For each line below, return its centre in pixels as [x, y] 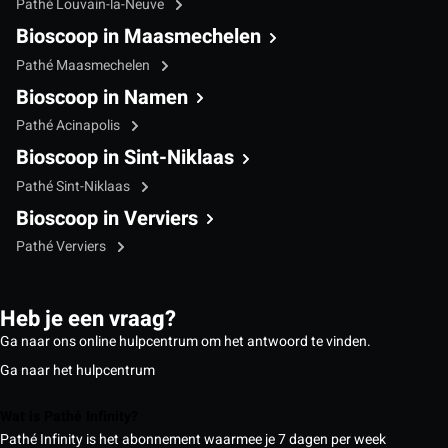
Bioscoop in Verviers [107, 218]
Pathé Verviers [62, 246]
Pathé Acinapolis [69, 126]
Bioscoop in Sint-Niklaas [125, 158]
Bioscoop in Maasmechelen [138, 37]
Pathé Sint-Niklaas [74, 186]
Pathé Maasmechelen [84, 65]
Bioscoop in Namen [102, 97]
